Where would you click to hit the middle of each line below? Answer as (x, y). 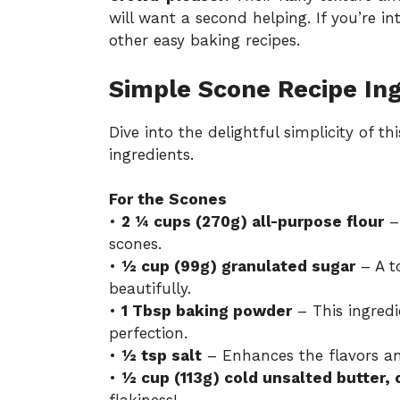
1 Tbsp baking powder (207, 311)
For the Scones (168, 200)
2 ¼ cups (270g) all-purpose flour (253, 222)
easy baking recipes (225, 41)
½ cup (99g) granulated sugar (238, 267)
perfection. (148, 333)
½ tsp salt (162, 356)
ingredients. (151, 154)
